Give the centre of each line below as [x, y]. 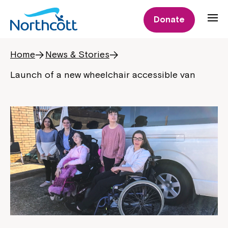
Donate [169, 19]
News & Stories [77, 54]
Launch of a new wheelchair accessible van [103, 75]
